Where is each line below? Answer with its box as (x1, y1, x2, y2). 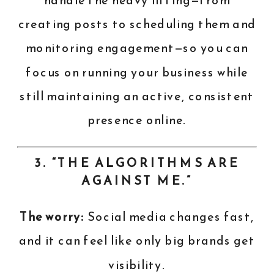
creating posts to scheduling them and (18, 15, 256, 34)
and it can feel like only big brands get (18, 232, 256, 250)
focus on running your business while (26, 63, 248, 81)
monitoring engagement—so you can (26, 39, 248, 57)
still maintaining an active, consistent (20, 87, 254, 106)
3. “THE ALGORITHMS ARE (34, 154, 240, 172)
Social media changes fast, (84, 208, 255, 226)
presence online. (87, 111, 187, 130)
